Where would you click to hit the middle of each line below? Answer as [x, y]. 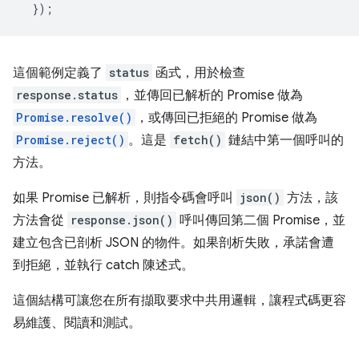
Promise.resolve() [74, 117]
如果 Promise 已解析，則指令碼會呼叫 [125, 198]
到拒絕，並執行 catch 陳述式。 [103, 265]
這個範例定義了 [59, 73]
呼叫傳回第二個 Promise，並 [261, 220]
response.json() [122, 220]
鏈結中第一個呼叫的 [284, 140]
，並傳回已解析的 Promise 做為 [212, 95]
